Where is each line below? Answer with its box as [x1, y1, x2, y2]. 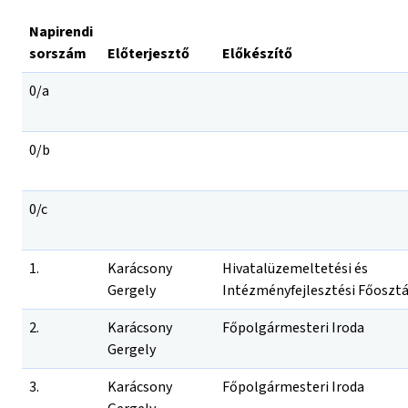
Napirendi [29, 22, 93, 42]
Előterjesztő [107, 44, 189, 64]
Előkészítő [222, 44, 292, 64]
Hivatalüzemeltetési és [222, 259, 368, 279]
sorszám [29, 44, 87, 64]
